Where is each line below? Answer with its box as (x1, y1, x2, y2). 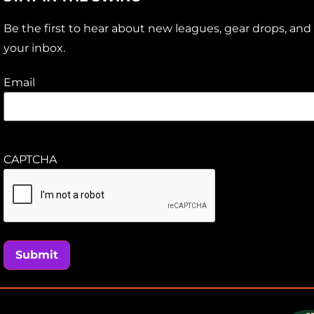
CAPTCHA (4, 152, 57, 166)
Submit (15, 247, 58, 261)
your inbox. (4, 41, 65, 55)
